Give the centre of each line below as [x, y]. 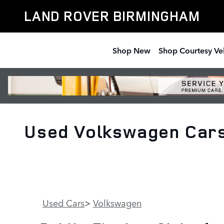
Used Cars [63, 202]
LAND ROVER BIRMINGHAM [112, 16]
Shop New [131, 50]
